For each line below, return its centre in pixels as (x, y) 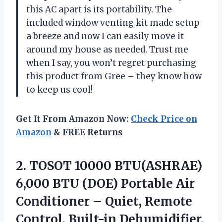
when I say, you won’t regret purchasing (111, 63)
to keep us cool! (59, 90)
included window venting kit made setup (113, 23)
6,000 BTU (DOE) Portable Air (105, 184)
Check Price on (164, 119)
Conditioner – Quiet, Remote (104, 202)
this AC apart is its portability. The (99, 10)
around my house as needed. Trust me (107, 50)
